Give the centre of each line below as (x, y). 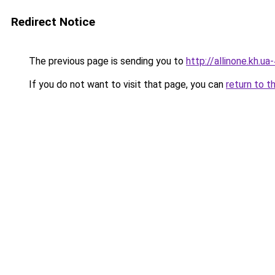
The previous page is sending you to (106, 61)
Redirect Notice (53, 22)
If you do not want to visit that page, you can (126, 84)
